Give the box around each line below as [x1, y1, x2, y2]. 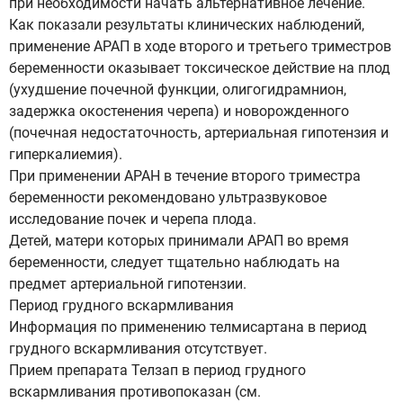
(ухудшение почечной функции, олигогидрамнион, [9, 81, 346, 98]
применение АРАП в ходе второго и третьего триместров [9, 38, 391, 55]
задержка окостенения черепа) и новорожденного [9, 103, 349, 120]
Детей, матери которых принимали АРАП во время [9, 232, 349, 249]
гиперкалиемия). [9, 146, 122, 163]
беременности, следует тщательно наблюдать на [9, 254, 340, 271]
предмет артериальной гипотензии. [9, 275, 246, 292]
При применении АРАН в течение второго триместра [9, 167, 361, 184]
